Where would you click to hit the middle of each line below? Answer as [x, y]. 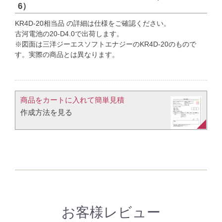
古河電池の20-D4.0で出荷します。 [69, 33]
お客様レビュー [111, 212]
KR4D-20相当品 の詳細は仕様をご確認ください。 [93, 23]
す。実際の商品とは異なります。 [67, 54]
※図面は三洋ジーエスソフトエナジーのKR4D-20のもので [106, 44]
